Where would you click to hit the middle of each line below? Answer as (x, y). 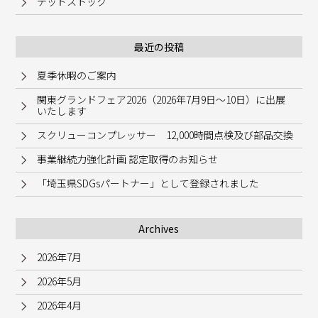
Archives (159, 229)
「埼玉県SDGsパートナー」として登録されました (148, 183)
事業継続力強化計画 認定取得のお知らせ (128, 159)
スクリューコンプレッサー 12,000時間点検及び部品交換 (165, 135)
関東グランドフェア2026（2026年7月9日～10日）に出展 (161, 100)
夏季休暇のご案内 (77, 76)
